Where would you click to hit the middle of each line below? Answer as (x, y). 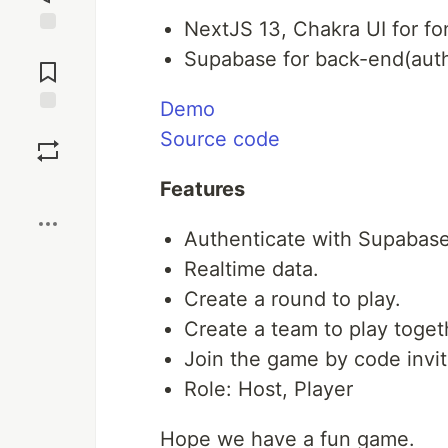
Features (202, 189)
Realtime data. (251, 269)
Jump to (48, 47)
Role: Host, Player (268, 389)
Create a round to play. (292, 299)
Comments (48, 64)
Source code (220, 139)
